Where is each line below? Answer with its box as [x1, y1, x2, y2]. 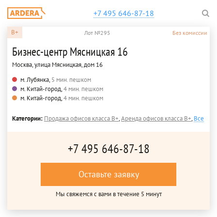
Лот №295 [84, 29, 110, 36]
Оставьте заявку [78, 169, 139, 180]
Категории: [12, 114, 44, 123]
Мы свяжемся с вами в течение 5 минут [55, 190, 162, 198]
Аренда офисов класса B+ [121, 114, 191, 123]
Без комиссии [172, 29, 207, 36]
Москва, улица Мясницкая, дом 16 [12, 61, 103, 69]
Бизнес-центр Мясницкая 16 [12, 44, 128, 59]
